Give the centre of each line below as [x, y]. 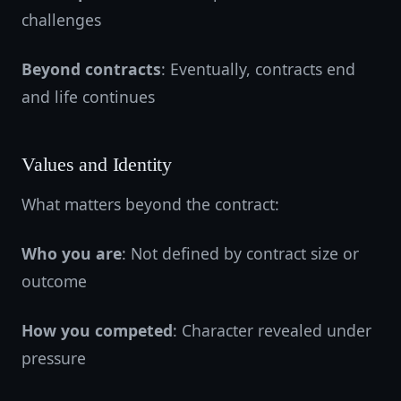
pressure [54, 358]
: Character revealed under [272, 330]
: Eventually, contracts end [258, 69]
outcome [54, 281]
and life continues [88, 97]
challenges [61, 20]
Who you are [72, 253]
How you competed [97, 330]
